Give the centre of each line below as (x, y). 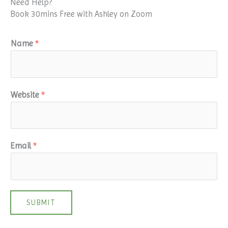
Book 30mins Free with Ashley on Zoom (81, 14)
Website (26, 95)
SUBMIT (41, 202)
